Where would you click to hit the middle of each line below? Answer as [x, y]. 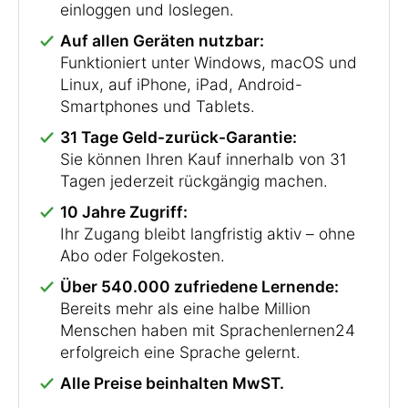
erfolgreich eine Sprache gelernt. [180, 352]
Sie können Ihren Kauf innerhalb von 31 [204, 158]
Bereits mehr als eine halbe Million [185, 308]
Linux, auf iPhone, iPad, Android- [181, 84]
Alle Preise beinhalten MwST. [172, 382]
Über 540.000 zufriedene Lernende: [199, 286]
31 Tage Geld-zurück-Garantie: [178, 137]
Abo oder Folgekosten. [143, 255]
